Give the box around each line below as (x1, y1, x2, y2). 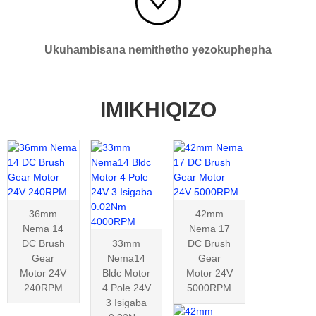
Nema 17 (188, 222, 230, 234)
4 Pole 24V (102, 281, 151, 293)
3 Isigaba (106, 296, 147, 308)
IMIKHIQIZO (99, 97, 217, 121)
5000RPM (187, 281, 232, 293)
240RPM (23, 281, 63, 293)
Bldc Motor (102, 267, 151, 279)
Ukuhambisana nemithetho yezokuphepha (44, 43, 272, 56)
